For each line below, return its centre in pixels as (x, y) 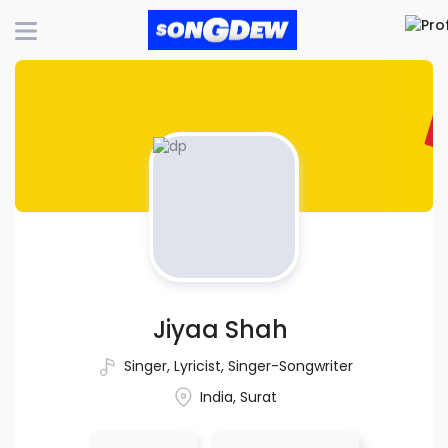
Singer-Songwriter (288, 365)
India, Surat (236, 396)
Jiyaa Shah (220, 329)
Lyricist (195, 365)
